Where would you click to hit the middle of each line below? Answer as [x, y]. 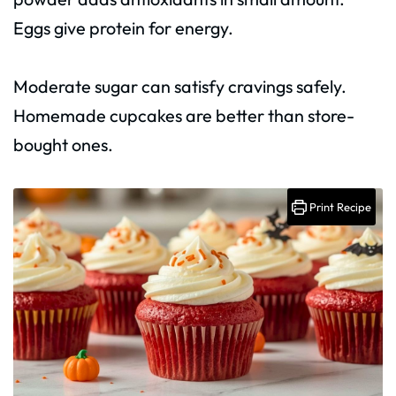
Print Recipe [339, 206]
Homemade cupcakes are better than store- [184, 115]
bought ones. [63, 144]
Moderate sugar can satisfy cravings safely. [180, 86]
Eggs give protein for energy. [123, 27]
